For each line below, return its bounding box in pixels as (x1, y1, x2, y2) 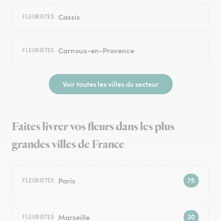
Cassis (58, 11, 80, 22)
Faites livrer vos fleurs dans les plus (12, 119, 175, 135)
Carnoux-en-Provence (58, 45, 134, 56)
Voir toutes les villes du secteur (62, 79, 159, 89)
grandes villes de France (12, 137, 124, 153)
